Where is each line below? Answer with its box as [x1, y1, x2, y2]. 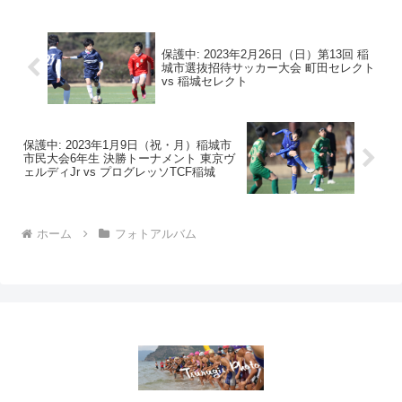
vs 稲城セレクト [161, 74, 248, 89]
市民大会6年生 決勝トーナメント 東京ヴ [23, 151, 235, 165]
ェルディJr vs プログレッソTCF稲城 [23, 164, 215, 179]
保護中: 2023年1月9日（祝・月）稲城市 [23, 137, 232, 152]
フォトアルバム [114, 226, 197, 240]
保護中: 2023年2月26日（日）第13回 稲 [161, 48, 369, 62]
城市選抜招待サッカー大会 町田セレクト [161, 61, 375, 75]
